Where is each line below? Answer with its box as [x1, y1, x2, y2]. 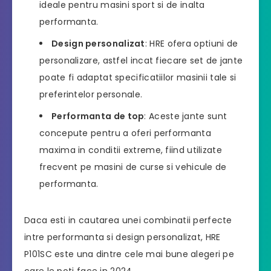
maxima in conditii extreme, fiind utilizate [39, 143, 222, 156]
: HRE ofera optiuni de [145, 37, 238, 50]
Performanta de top [51, 109, 145, 122]
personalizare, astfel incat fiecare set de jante [39, 54, 243, 67]
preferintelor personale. [39, 88, 143, 100]
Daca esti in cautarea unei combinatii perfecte [24, 214, 232, 226]
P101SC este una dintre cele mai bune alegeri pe [24, 247, 235, 260]
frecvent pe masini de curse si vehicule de [39, 160, 227, 173]
